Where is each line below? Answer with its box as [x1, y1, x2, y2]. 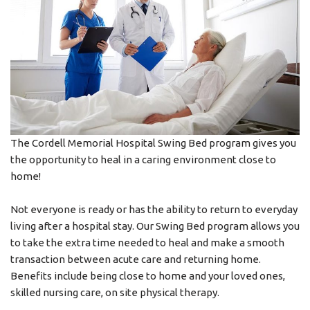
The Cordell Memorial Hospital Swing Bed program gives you [10, 137, 296, 149]
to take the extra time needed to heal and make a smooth [10, 237, 284, 248]
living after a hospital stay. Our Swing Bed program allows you [10, 220, 300, 232]
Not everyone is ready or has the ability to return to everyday [10, 203, 298, 215]
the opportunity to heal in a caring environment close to [10, 154, 276, 165]
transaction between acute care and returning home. [10, 253, 261, 265]
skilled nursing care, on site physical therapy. [10, 286, 219, 298]
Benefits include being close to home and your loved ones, [10, 270, 285, 282]
